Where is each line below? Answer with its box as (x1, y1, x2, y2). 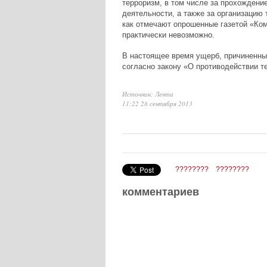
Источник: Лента (122, 89, 173, 98)
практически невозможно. (122, 30, 215, 39)
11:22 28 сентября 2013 (122, 98, 193, 108)
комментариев (122, 185, 199, 198)
